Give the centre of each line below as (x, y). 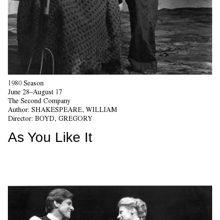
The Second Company (39, 101)
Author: (20, 110)
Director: (21, 119)
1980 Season (26, 83)
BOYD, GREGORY (64, 119)
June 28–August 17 (35, 92)
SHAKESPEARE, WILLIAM (74, 110)
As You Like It (50, 137)
